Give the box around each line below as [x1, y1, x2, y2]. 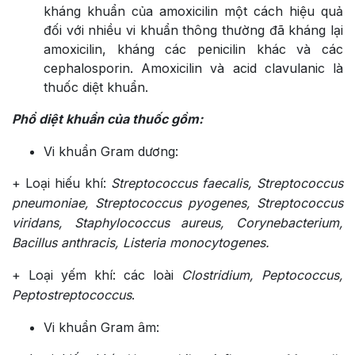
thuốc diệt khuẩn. [44, 78, 148, 95]
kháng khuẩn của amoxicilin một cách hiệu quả [44, 2, 343, 19]
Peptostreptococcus [12, 286, 132, 303]
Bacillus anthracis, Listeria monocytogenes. [12, 234, 269, 250]
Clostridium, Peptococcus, [181, 266, 343, 283]
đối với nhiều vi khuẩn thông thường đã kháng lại [44, 21, 343, 38]
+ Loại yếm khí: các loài [12, 266, 181, 283]
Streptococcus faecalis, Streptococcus [111, 174, 343, 191]
